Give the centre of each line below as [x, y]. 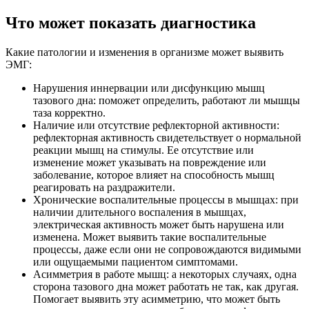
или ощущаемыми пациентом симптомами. [136, 262]
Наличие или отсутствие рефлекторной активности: [156, 126]
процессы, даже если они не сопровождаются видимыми [167, 250]
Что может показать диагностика [131, 23]
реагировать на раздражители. [104, 188]
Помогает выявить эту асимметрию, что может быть [157, 299]
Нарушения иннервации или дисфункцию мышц [149, 88]
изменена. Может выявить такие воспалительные [150, 237]
